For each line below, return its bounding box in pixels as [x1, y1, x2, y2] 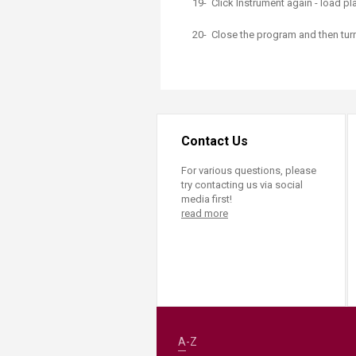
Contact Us [181, 133, 248, 149]
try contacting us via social [181, 179, 303, 191]
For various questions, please [181, 164, 316, 176]
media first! [181, 193, 232, 205]
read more [181, 207, 228, 219]
